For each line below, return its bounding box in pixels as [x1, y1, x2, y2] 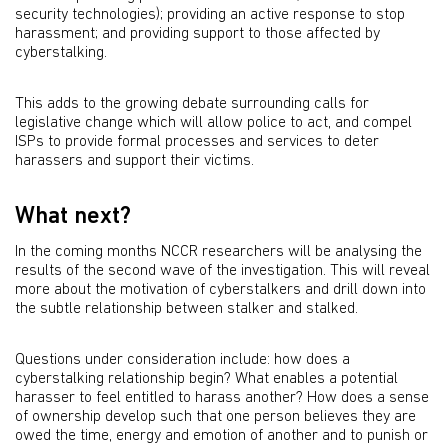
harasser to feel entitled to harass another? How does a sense [15, 390, 429, 406]
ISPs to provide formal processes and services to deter [15, 134, 379, 150]
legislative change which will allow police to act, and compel [15, 115, 412, 131]
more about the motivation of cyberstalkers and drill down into [15, 282, 426, 298]
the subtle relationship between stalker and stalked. [15, 301, 358, 317]
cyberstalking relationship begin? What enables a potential [15, 371, 398, 387]
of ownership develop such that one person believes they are [15, 409, 416, 425]
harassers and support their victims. [15, 153, 258, 169]
